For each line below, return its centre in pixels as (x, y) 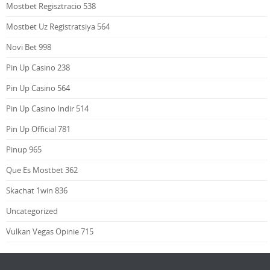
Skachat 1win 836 (37, 191)
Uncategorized (32, 211)
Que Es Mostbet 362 (42, 170)
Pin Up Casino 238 (38, 68)
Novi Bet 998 (29, 47)
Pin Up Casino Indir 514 (47, 109)
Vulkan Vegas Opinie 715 (50, 232)
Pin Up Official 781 (38, 129)
